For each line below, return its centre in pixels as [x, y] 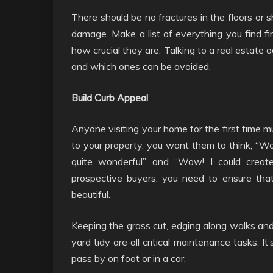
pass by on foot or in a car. [129, 258]
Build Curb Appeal [110, 97]
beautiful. [91, 194]
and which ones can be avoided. [141, 66]
